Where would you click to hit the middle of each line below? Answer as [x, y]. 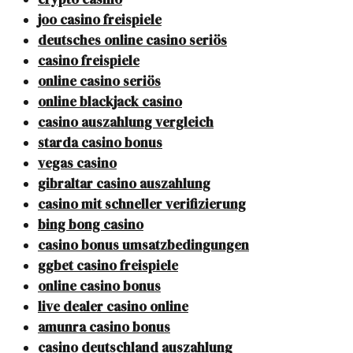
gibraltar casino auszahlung [124, 184]
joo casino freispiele [100, 20]
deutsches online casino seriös [132, 41]
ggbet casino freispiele [108, 266]
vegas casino [77, 163]
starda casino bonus [100, 143]
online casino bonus [99, 286]
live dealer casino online [113, 307]
